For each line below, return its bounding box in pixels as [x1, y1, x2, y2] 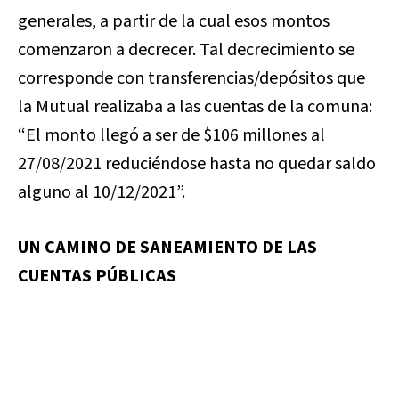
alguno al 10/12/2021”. [18, 180, 185, 205]
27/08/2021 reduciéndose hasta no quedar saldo [18, 151, 376, 176]
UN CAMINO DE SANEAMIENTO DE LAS [18, 235, 317, 260]
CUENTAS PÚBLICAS [18, 264, 176, 289]
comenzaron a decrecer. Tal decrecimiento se [18, 37, 354, 62]
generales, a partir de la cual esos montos [18, 9, 330, 34]
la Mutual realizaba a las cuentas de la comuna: [18, 94, 372, 119]
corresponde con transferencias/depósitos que [18, 66, 365, 91]
